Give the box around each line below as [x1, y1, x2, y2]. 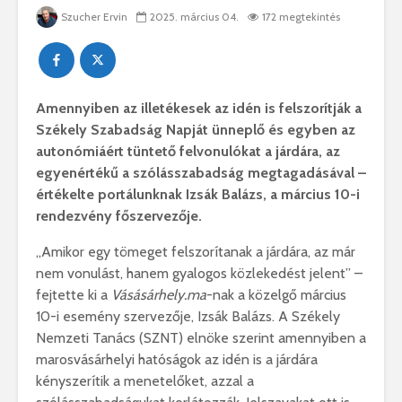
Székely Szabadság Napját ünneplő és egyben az [36, 121, 355, 139]
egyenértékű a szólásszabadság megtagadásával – [36, 164, 366, 182]
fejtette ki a [36, 286, 111, 304]
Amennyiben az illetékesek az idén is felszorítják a [36, 100, 362, 118]
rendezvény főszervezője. [36, 207, 202, 225]
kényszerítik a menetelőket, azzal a [36, 372, 254, 390]
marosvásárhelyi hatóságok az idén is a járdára [36, 351, 318, 369]
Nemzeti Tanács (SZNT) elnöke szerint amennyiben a [36, 329, 366, 347]
